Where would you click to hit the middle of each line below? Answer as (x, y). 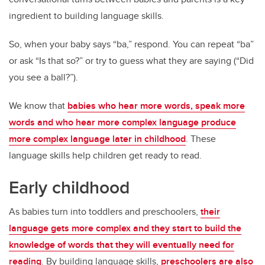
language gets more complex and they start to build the (125, 228)
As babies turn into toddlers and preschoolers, (105, 212)
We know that (38, 106)
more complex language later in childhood (97, 139)
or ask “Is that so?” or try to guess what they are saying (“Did (131, 61)
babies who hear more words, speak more (156, 106)
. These (201, 139)
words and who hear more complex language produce (122, 122)
